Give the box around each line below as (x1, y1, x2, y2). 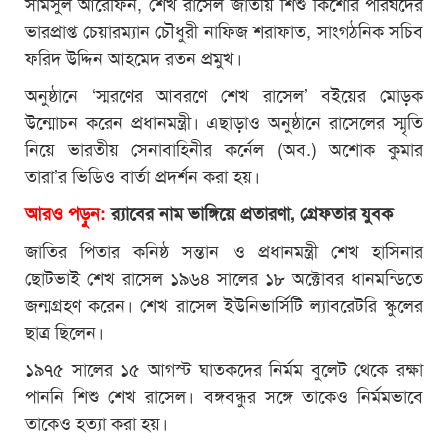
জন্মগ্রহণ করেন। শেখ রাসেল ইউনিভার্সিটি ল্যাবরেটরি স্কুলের (25, 290, 423, 317)
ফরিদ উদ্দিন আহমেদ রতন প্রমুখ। (25, 43, 242, 70)
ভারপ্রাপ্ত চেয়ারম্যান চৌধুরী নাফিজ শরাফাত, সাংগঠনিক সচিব (25, 16, 423, 43)
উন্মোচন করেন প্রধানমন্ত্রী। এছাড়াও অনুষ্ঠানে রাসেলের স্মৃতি (25, 107, 423, 134)
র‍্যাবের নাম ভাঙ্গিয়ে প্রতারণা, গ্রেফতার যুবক (106, 199, 393, 226)
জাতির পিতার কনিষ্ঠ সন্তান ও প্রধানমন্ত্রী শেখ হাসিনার (25, 236, 423, 263)
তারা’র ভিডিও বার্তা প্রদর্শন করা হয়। (25, 161, 260, 188)
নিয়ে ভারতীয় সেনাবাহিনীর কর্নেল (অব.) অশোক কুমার (25, 134, 423, 161)
